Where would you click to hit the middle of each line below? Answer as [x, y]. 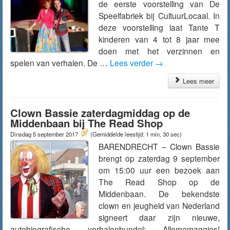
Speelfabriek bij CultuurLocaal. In [159, 15]
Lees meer [197, 81]
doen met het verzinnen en [159, 51]
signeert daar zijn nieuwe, [159, 217]
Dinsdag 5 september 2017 [45, 134]
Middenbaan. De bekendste [159, 194]
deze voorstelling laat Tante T [159, 27]
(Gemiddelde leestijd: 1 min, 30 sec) [136, 134]
